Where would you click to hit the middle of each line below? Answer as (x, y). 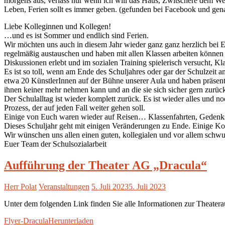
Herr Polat (20, 186)
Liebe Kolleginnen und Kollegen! (58, 26)
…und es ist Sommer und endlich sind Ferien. (76, 35)
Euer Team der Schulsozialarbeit (55, 144)
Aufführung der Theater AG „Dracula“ (105, 165)
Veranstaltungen (64, 186)
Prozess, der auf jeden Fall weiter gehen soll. (75, 108)
